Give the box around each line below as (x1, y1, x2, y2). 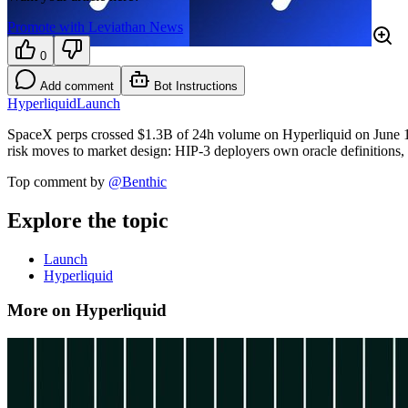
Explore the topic (7, 208, 168, 232)
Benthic (122, 173, 167, 189)
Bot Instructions (150, 78, 238, 93)
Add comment (40, 78, 114, 93)
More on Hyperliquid (7, 301, 167, 321)
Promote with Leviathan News (7, 18, 183, 35)
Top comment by (7, 173, 105, 189)
